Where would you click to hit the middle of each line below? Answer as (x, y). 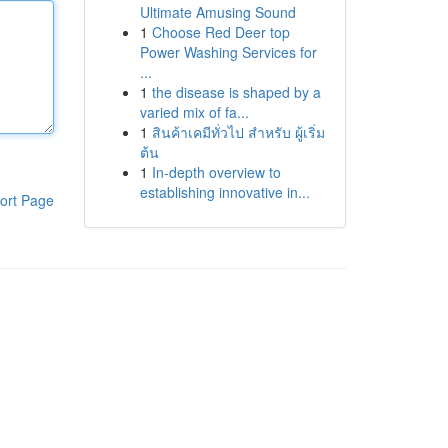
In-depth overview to (216, 172)
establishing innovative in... (224, 192)
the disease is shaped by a (236, 92)
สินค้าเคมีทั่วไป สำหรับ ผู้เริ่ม (238, 132)
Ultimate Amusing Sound (217, 12)
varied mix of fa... (194, 112)
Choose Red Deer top (220, 32)
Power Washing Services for (228, 52)
